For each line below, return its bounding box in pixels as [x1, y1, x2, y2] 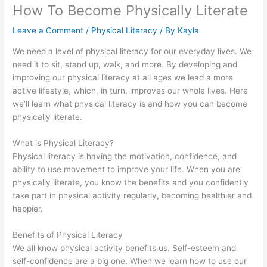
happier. [13, 203, 44, 213]
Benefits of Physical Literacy [13, 229, 123, 240]
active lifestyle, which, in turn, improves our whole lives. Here [13, 86, 249, 95]
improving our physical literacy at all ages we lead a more [13, 73, 234, 82]
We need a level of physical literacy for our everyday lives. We [13, 46, 252, 56]
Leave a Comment [13, 26, 84, 36]
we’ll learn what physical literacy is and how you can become [13, 99, 248, 108]
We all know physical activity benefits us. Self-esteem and [13, 243, 237, 253]
